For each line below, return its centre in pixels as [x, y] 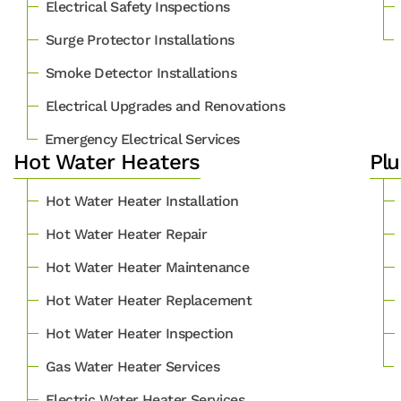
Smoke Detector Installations [141, 73]
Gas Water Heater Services [132, 367]
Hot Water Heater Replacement [149, 300]
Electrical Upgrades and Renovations [165, 106]
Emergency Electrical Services [142, 139]
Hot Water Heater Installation [142, 201]
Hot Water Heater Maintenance [148, 267]
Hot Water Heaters [107, 162]
